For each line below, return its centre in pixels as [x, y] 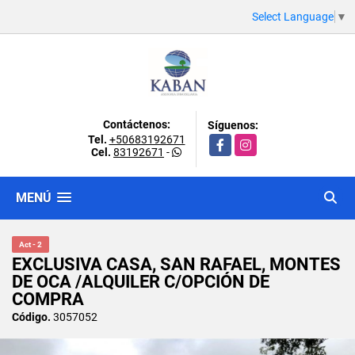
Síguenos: [233, 125]
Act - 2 [31, 244]
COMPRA [48, 299]
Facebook [233, 141]
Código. [31, 317]
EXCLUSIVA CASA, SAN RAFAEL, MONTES [176, 264]
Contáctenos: [136, 124]
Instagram [260, 141]
